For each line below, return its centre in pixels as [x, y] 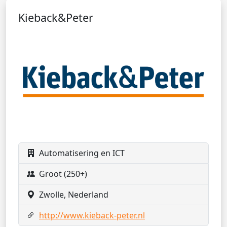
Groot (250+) [63, 174]
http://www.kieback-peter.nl [92, 216]
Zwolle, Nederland [74, 195]
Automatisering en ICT [82, 153]
